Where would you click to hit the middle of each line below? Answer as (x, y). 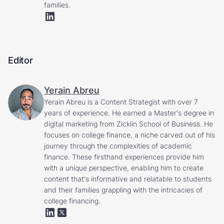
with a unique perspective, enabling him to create (124, 167)
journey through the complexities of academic (118, 145)
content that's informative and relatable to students (128, 178)
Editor (20, 60)
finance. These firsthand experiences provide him (124, 156)
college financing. (72, 200)
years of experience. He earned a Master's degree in (129, 112)
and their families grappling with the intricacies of (123, 189)
